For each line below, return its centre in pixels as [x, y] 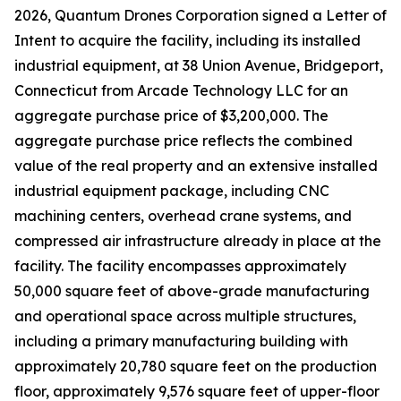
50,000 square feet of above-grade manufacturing [192, 291]
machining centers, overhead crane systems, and [183, 216]
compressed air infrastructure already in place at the [198, 241]
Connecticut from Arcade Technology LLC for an [181, 90]
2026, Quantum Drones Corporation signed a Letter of [200, 15]
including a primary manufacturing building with [181, 341]
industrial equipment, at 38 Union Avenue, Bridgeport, [199, 65]
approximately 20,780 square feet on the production [196, 366]
